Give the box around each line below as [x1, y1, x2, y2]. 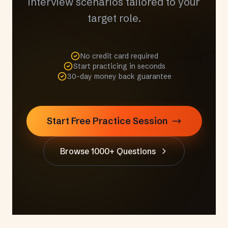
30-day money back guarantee [67, 71, 172, 81]
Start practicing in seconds [73, 61, 165, 71]
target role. [87, 11, 141, 24]
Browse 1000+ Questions [60, 146, 156, 156]
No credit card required [80, 51, 158, 61]
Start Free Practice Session [46, 115, 167, 127]
